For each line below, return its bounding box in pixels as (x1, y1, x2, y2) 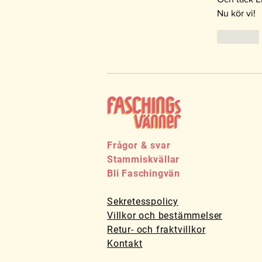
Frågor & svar (107, 140, 171, 151)
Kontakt (107, 238, 143, 250)
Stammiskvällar (107, 154, 180, 166)
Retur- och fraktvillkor (107, 224, 206, 236)
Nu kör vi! (217, 8, 258, 19)
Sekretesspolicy (107, 196, 178, 208)
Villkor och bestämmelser (107, 210, 223, 222)
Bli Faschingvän (107, 168, 180, 180)
